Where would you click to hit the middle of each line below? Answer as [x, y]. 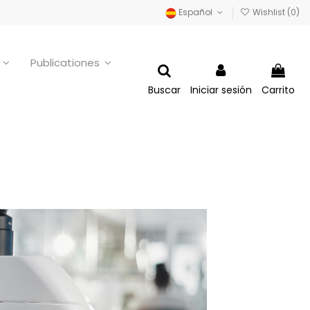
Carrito [278, 90]
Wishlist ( [271, 12]
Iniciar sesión [221, 90]
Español [196, 12]
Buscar [164, 90]
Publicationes [66, 63]
